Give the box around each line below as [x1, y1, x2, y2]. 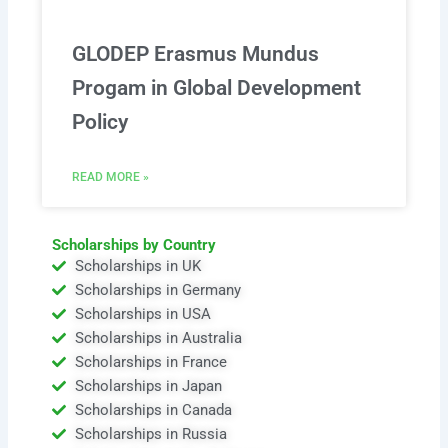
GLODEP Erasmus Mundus [72, 41, 320, 66]
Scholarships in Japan [74, 376, 222, 395]
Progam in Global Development [72, 75, 362, 100]
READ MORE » [72, 169, 150, 184]
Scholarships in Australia [74, 328, 242, 347]
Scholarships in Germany [74, 280, 241, 299]
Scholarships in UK [74, 256, 201, 275]
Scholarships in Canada [74, 400, 232, 419]
